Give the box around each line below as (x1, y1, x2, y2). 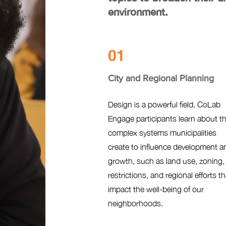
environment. (107, 6, 168, 18)
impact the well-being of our (107, 185, 204, 194)
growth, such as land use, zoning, (107, 156, 224, 165)
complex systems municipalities (107, 128, 216, 137)
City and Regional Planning (107, 73, 214, 83)
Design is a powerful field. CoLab (107, 100, 220, 109)
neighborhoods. (107, 199, 163, 208)
